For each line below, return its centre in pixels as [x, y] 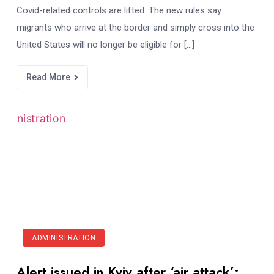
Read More [49, 77]
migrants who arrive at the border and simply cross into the [135, 27]
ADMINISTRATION [64, 238]
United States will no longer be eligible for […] [106, 44]
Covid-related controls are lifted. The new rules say [119, 10]
